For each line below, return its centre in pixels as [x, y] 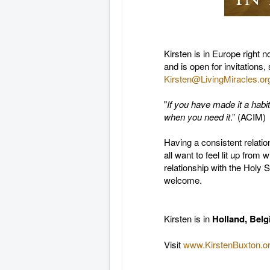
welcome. [183, 180]
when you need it [197, 117]
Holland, [230, 219]
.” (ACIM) [248, 117]
